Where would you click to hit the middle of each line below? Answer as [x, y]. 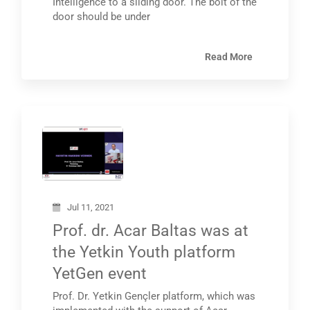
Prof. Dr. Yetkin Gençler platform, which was [154, 296]
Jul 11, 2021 [91, 207]
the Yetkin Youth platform [144, 252]
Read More [228, 56]
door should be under [102, 17]
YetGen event [100, 273]
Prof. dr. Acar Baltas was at [151, 230]
